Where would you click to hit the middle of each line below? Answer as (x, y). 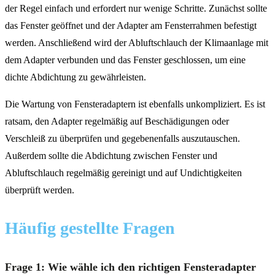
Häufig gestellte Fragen (90, 228)
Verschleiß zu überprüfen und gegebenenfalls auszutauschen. (122, 138)
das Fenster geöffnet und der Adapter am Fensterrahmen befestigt (131, 25)
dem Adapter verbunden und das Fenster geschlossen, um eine (125, 60)
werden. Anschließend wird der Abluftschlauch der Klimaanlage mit (137, 42)
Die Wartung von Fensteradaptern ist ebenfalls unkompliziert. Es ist (135, 104)
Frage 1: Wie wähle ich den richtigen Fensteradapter (130, 267)
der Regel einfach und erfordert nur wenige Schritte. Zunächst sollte (136, 8)
